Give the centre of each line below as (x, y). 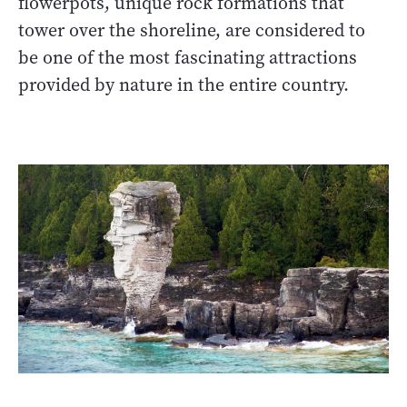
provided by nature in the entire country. (184, 85)
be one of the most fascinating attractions (188, 58)
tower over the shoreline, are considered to (192, 31)
